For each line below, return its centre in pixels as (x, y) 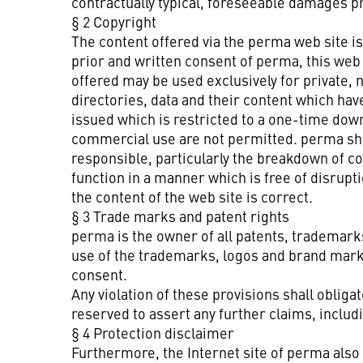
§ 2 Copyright (114, 21)
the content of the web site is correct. (192, 196)
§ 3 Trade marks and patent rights (180, 216)
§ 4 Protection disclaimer (153, 333)
